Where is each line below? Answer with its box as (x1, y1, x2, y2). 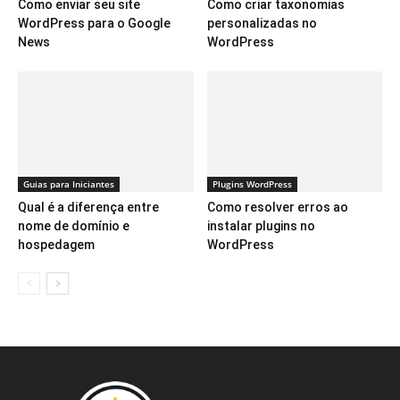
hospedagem (18, 237, 95, 253)
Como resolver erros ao (206, 200, 348, 215)
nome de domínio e (18, 219, 129, 234)
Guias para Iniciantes (23, 178, 114, 191)
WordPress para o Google (18, 16, 171, 31)
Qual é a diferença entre (18, 200, 159, 215)
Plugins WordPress (212, 178, 292, 191)
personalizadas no (206, 16, 317, 31)
